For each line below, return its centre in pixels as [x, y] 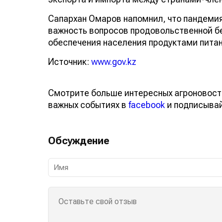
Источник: [70, 61]
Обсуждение [79, 140]
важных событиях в [88, 105]
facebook [147, 105]
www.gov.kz [114, 61]
